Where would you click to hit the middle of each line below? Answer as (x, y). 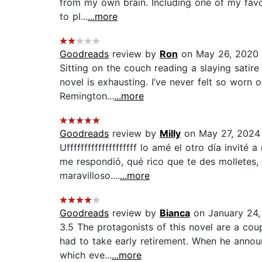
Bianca (175, 213)
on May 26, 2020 (218, 54)
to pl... (74, 17)
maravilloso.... (90, 176)
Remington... (87, 96)
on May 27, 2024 (220, 134)
